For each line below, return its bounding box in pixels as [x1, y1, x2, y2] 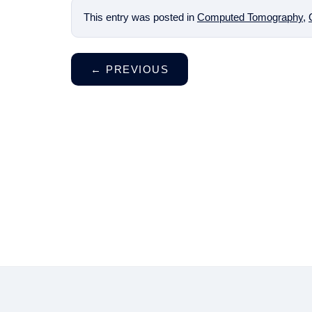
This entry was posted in [84, 10, 197, 23]
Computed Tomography [197, 10, 303, 23]
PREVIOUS [102, 63, 169, 75]
